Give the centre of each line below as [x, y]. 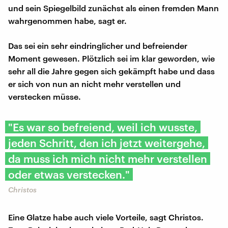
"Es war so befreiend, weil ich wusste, [103, 127]
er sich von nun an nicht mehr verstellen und [94, 84]
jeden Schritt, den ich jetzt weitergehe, [107, 143]
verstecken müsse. [45, 97]
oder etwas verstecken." [69, 175]
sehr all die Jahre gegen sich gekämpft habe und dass [111, 71]
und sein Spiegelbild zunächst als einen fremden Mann [113, 8]
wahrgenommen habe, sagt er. [67, 21]
